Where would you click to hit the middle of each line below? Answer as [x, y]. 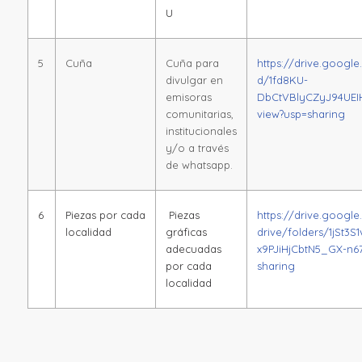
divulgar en [194, 80]
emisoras [188, 97]
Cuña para [192, 63]
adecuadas [193, 248]
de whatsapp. [199, 164]
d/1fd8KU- [282, 80]
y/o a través [197, 147]
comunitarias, [199, 114]
